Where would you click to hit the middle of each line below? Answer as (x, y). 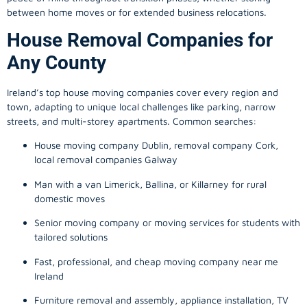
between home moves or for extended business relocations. (137, 12)
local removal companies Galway (106, 160)
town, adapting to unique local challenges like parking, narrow (141, 106)
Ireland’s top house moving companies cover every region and (143, 92)
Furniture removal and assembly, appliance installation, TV (161, 299)
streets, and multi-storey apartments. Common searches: (132, 121)
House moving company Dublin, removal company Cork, (156, 145)
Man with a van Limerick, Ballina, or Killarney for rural (150, 184)
